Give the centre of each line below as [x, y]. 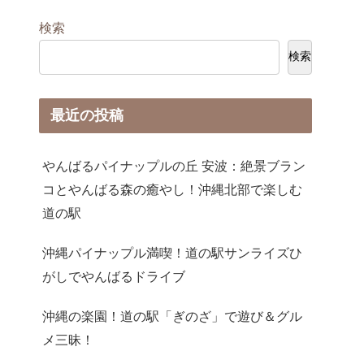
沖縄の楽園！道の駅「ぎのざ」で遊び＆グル [172, 316]
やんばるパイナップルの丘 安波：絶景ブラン [174, 165]
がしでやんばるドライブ [114, 276]
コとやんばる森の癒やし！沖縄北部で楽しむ [172, 189]
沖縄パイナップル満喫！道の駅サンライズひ [172, 252]
